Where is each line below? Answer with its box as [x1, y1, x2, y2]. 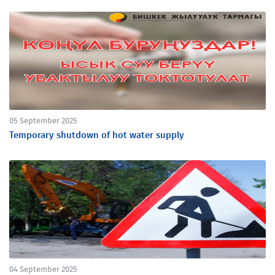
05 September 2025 [9, 117, 77, 125]
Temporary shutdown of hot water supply [9, 131, 184, 140]
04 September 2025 [9, 266, 77, 274]
